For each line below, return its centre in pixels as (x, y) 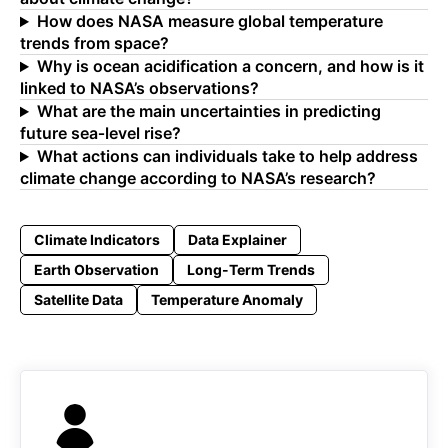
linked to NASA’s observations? (139, 88)
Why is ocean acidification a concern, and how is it (230, 66)
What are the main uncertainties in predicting (208, 111)
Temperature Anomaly (227, 300)
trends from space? (94, 43)
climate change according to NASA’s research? (198, 178)
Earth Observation (96, 270)
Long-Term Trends (251, 270)
